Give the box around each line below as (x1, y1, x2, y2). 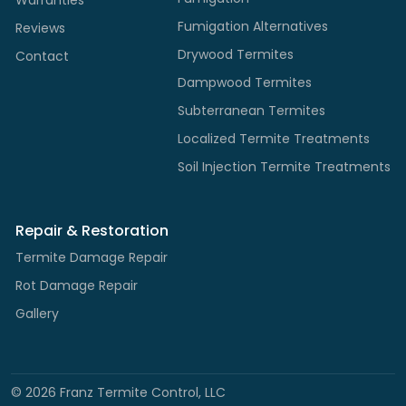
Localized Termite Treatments (178, 129, 370, 148)
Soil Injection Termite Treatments (178, 157, 391, 176)
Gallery (15, 304, 59, 323)
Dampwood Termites (178, 72, 312, 92)
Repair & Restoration (15, 219, 169, 241)
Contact (15, 46, 69, 65)
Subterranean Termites (178, 101, 325, 120)
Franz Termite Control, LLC (56, 382, 226, 401)
